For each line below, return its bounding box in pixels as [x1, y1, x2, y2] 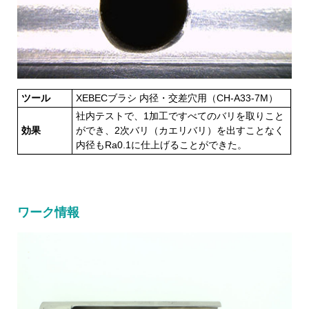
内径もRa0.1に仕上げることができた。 [76, 139, 247, 150]
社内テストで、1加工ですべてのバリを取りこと [76, 110, 284, 121]
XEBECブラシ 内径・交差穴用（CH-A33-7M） [76, 92, 278, 103]
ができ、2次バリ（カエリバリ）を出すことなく [76, 124, 284, 136]
